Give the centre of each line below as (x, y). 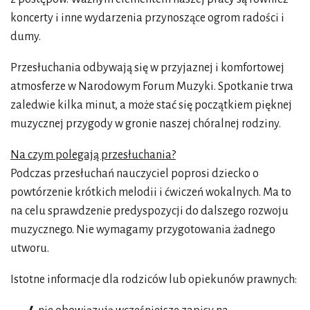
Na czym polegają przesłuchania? (93, 155)
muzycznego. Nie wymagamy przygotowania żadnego (143, 229)
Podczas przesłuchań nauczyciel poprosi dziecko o (135, 173)
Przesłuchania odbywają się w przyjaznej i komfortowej (147, 67)
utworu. (30, 248)
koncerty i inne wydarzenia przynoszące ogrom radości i (147, 18)
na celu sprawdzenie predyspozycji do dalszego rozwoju (149, 211)
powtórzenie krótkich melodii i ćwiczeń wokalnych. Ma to (151, 192)
